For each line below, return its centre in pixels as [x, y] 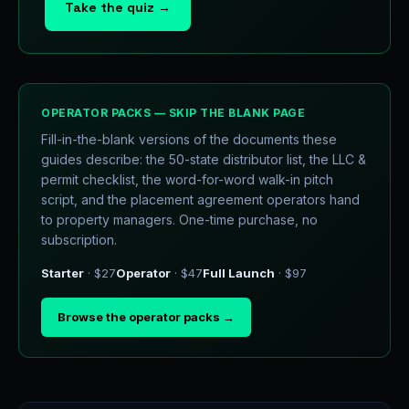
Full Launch [239, 273]
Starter [63, 273]
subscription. [79, 240]
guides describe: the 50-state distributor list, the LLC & [204, 159]
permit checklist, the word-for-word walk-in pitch [187, 179]
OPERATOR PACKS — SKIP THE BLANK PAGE [173, 113]
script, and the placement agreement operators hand [200, 199]
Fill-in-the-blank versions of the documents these [189, 139]
